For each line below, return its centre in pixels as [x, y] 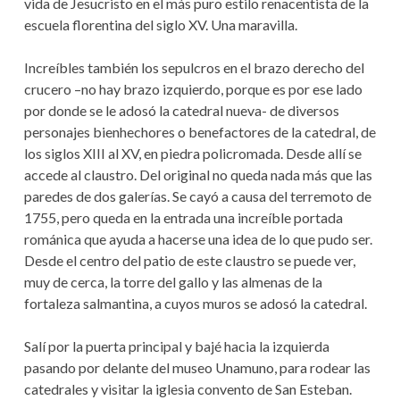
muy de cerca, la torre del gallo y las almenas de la [173, 282]
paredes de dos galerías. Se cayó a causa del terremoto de [197, 196]
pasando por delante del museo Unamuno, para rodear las [197, 368]
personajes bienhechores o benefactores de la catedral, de [200, 132]
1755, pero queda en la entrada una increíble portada [183, 218]
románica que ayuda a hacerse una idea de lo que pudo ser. [198, 239]
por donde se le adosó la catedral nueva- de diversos [181, 111]
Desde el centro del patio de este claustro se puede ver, [189, 261]
